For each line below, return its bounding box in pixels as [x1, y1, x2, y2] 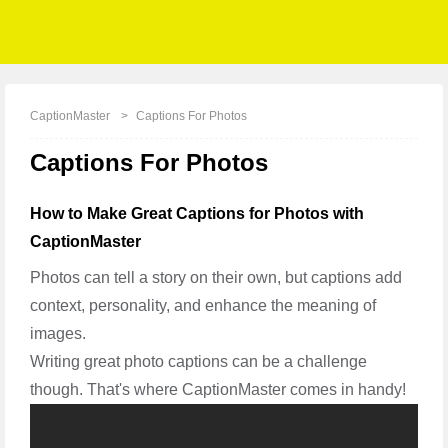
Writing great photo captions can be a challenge [30, 352, 367, 370]
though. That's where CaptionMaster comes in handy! [30, 380, 406, 398]
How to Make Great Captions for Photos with [30, 204, 364, 222]
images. [30, 324, 86, 342]
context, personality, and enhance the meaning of [30, 296, 376, 314]
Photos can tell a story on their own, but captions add [30, 268, 402, 286]
